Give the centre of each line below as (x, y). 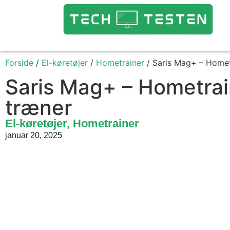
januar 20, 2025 (34, 135)
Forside (19, 63)
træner (39, 108)
